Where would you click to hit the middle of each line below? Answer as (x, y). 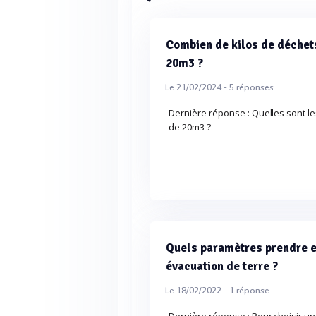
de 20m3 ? (190, 127)
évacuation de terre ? (222, 266)
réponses (254, 87)
